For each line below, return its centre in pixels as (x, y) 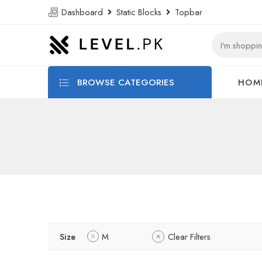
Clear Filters (189, 237)
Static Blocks (139, 12)
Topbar (186, 12)
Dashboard (83, 12)
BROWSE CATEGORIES (124, 82)
